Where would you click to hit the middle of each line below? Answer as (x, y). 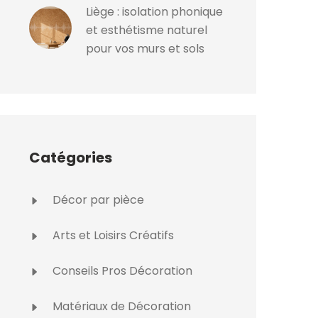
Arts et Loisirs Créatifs (112, 235)
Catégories (71, 158)
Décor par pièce (97, 200)
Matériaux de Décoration (120, 306)
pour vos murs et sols (145, 49)
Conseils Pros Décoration (121, 271)
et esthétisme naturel (147, 30)
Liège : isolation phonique (154, 12)
